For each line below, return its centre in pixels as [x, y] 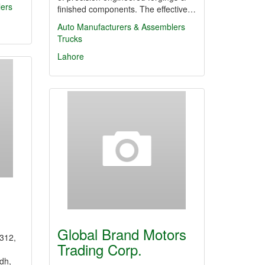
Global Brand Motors [122, 234]
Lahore [71, 56]
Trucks [70, 38]
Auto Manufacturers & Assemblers [121, 27]
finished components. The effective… [127, 9]
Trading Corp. [100, 249]
